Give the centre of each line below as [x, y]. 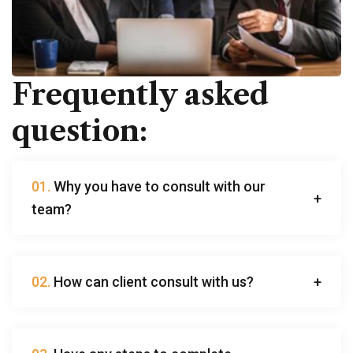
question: [80, 130]
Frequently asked [140, 94]
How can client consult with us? [152, 281]
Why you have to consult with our [158, 186]
